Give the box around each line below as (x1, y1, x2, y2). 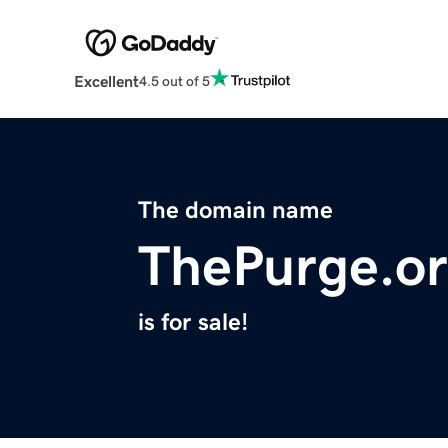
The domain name (138, 198, 333, 223)
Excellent (73, 73, 139, 90)
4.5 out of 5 (138, 73, 210, 88)
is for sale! (138, 310, 248, 335)
